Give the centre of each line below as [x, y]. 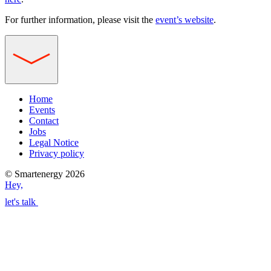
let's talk [20, 201]
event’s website [184, 19]
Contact [44, 120]
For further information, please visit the [80, 19]
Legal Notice [54, 142]
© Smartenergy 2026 [45, 174]
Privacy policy [57, 153]
